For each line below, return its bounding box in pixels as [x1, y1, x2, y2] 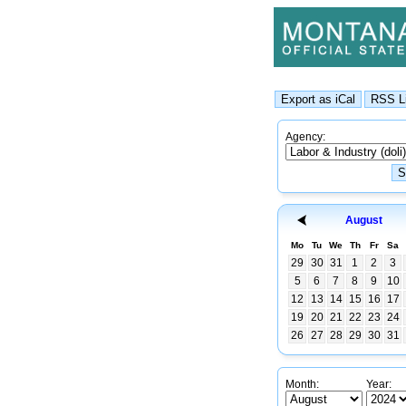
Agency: [285, 130, 325, 143]
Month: [285, 378, 319, 391]
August [344, 214, 382, 227]
